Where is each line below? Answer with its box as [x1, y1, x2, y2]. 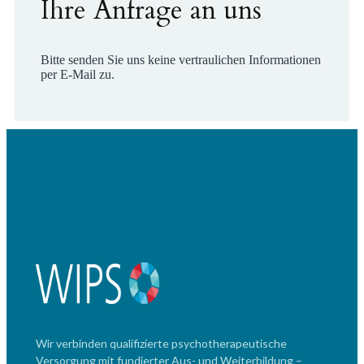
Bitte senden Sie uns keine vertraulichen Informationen [41, 53, 321, 67]
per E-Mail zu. [41, 67, 115, 81]
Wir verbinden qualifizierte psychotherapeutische [36, 336, 287, 350]
